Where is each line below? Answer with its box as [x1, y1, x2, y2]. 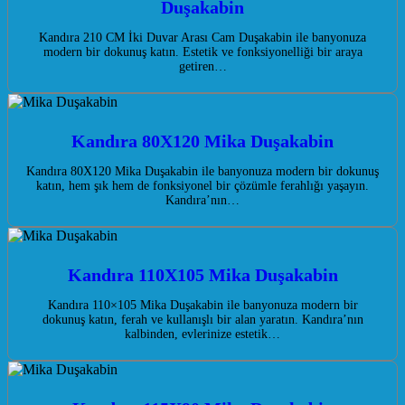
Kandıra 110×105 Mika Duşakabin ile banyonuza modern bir [47, 298, 358, 313]
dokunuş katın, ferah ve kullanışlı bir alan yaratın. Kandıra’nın [42, 313, 363, 327]
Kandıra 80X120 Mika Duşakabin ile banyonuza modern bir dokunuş [26, 165, 379, 179]
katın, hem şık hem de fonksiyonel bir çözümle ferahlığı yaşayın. [36, 179, 369, 193]
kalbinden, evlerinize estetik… [125, 327, 280, 342]
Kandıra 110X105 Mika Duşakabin [67, 265, 338, 286]
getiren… [178, 60, 227, 74]
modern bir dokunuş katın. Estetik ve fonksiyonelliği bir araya [42, 45, 363, 60]
